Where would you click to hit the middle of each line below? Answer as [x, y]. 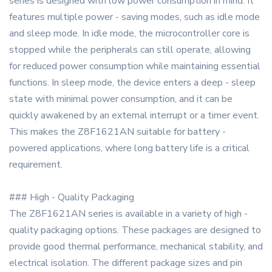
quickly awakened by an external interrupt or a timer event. [134, 116]
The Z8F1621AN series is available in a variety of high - [128, 214]
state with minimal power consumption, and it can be [121, 99]
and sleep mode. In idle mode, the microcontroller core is [129, 34]
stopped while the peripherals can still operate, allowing [130, 50]
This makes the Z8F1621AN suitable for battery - [117, 132]
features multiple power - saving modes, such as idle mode [134, 17]
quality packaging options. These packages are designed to [135, 230]
